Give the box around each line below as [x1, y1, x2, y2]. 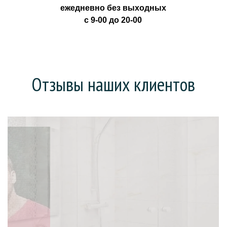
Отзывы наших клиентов [31, 72, 195, 96]
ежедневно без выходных [60, 4, 166, 12]
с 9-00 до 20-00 [84, 16, 142, 24]
